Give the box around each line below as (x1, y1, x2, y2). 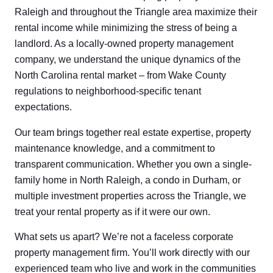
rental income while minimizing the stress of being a (15, 23, 237, 34)
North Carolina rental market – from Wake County (15, 70, 226, 81)
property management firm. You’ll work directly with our (15, 247, 250, 258)
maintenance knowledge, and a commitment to (15, 143, 215, 154)
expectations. (15, 102, 72, 113)
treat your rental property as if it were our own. (15, 206, 210, 217)
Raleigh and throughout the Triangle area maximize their (15, 7, 257, 18)
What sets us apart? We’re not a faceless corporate (15, 232, 233, 243)
